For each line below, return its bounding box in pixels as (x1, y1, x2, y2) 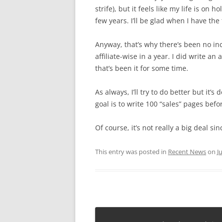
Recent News (168, 147, 206, 156)
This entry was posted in (95, 147, 168, 156)
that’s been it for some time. (95, 63, 188, 73)
